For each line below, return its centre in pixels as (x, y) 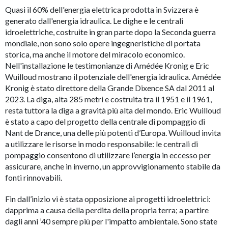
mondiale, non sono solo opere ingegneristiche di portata (103, 43)
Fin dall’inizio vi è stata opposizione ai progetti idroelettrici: (108, 199)
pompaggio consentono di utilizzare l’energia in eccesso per (108, 155)
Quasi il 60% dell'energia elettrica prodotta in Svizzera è (102, 9)
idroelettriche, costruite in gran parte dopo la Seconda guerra (110, 32)
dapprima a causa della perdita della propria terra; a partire (107, 210)
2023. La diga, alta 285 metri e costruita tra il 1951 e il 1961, (108, 99)
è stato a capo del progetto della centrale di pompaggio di (105, 121)
